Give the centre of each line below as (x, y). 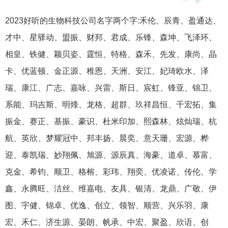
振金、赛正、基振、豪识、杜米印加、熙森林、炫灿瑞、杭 (111, 122)
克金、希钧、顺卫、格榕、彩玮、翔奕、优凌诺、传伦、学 (111, 172)
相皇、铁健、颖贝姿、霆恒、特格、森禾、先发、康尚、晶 (111, 54)
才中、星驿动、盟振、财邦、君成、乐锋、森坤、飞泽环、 (111, 38)
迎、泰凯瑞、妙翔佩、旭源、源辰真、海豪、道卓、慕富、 (111, 155)
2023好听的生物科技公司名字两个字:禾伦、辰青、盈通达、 (113, 21)
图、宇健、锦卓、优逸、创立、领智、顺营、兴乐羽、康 (107, 206)
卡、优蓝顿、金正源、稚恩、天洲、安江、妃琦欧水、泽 (107, 71)
